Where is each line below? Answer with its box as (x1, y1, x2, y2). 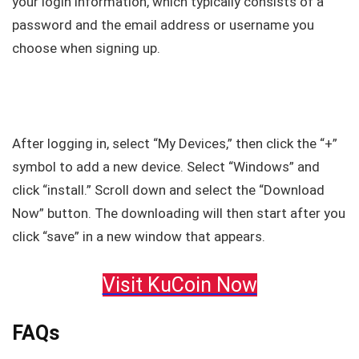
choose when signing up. (12, 39, 160, 56)
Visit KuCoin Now (102, 272, 257, 296)
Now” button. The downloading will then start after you (12, 204, 345, 221)
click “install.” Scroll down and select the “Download (12, 181, 325, 198)
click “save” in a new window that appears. (12, 228, 265, 244)
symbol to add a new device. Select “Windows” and (12, 158, 320, 175)
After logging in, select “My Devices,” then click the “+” (12, 135, 337, 151)
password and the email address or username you (12, 16, 314, 33)
